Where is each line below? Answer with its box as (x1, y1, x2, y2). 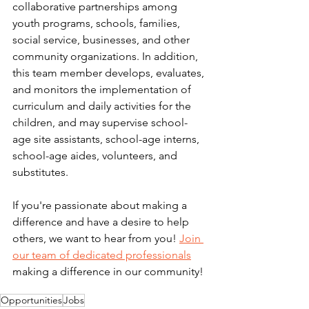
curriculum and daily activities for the (12, 99, 194, 112)
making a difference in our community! (12, 265, 206, 278)
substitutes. (12, 166, 68, 179)
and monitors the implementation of (12, 83, 194, 96)
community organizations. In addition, (12, 50, 201, 63)
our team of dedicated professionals (12, 248, 191, 261)
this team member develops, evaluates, (12, 66, 207, 79)
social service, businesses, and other (12, 33, 192, 46)
